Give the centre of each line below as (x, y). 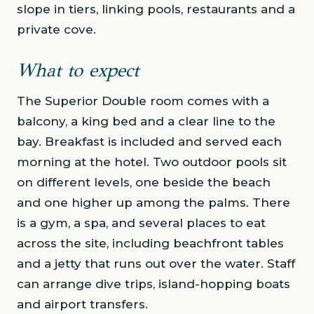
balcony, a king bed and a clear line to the (146, 121)
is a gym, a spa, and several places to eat (141, 223)
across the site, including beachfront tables (150, 243)
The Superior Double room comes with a (143, 101)
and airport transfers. (82, 304)
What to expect (78, 70)
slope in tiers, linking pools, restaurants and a (156, 9)
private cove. (56, 29)
